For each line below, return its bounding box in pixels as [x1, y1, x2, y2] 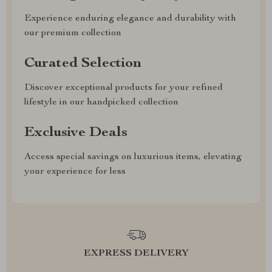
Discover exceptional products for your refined [24, 83, 223, 93]
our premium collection [24, 29, 121, 38]
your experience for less [24, 167, 126, 177]
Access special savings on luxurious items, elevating [24, 152, 242, 162]
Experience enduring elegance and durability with [24, 14, 236, 24]
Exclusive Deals [24, 126, 127, 140]
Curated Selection [24, 56, 141, 71]
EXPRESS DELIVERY [83, 249, 189, 259]
